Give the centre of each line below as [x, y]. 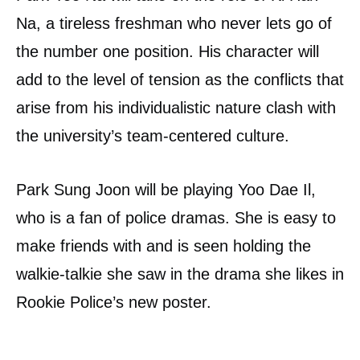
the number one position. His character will [168, 51]
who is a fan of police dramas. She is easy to [176, 217]
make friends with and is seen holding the [164, 245]
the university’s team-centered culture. [153, 135]
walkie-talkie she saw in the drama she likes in [180, 274]
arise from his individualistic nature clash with [176, 107]
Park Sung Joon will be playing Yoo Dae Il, [166, 189]
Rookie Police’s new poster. [114, 302]
